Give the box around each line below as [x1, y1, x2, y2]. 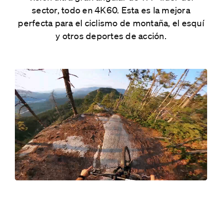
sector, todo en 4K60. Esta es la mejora [32, 4, 190, 15]
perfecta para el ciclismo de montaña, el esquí [18, 17, 204, 28]
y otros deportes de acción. [55, 30, 166, 41]
